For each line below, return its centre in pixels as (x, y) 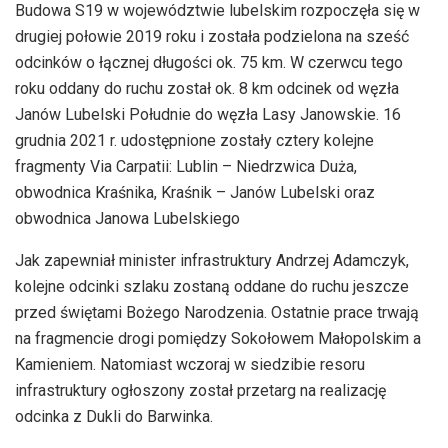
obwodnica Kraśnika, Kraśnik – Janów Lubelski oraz (195, 192)
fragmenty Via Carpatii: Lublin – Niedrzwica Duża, (186, 166)
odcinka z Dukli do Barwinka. (114, 416)
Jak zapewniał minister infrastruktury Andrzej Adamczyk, (212, 260)
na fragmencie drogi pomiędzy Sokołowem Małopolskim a (218, 338)
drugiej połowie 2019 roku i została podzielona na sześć (212, 36)
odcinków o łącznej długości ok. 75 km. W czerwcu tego (209, 62)
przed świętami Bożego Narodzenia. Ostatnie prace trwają (217, 312)
